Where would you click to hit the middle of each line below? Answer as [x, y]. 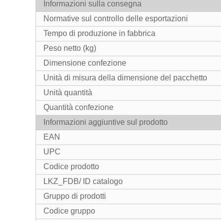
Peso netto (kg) [70, 48]
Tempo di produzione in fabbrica [99, 33]
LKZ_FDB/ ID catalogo [83, 181]
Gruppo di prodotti [75, 196]
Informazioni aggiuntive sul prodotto [106, 122]
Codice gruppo [69, 211]
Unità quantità [68, 92]
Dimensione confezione [85, 63]
